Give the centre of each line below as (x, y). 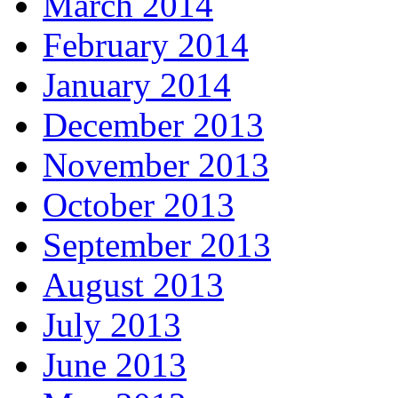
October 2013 (139, 204)
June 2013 (115, 364)
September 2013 (157, 244)
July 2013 (112, 324)
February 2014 (146, 44)
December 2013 (153, 124)
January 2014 (137, 84)
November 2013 (156, 164)
